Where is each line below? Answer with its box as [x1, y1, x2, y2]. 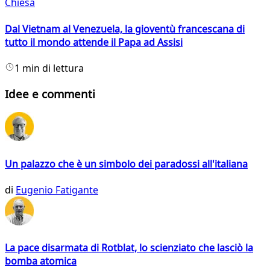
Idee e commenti [5, 86, 95, 101]
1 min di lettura [14, 61, 84, 75]
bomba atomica [5, 254, 77, 268]
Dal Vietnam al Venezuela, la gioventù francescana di [5, 22, 245, 36]
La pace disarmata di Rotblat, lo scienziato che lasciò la [5, 241, 253, 255]
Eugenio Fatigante [16, 183, 98, 196]
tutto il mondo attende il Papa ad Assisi [5, 35, 183, 49]
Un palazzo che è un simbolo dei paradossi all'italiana [5, 157, 248, 171]
